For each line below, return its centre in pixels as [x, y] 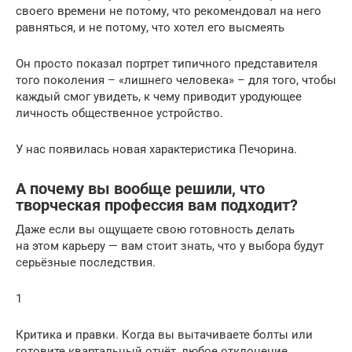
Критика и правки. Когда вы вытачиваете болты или [164, 334]
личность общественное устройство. [119, 113]
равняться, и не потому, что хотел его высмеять [150, 27]
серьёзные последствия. [86, 262]
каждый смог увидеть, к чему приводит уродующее [159, 96]
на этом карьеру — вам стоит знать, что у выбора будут [170, 246]
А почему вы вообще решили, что [140, 189]
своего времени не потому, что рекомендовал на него [169, 11]
